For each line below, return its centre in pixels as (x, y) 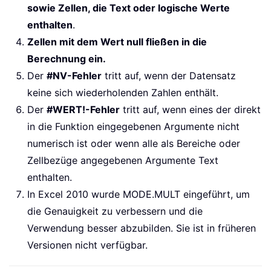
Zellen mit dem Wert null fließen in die (117, 41)
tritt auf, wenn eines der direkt (190, 109)
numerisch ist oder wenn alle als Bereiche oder (134, 143)
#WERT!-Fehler (83, 109)
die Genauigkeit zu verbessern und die (115, 211)
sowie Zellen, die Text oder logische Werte (129, 8)
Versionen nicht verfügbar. (87, 245)
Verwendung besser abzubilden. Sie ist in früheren (142, 228)
